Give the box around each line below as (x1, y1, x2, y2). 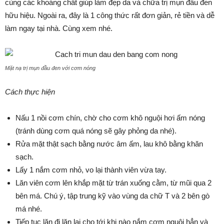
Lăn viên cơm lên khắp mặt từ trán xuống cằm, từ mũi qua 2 (15, 178, 211, 187)
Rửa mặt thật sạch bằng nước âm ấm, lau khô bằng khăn (15, 139, 203, 148)
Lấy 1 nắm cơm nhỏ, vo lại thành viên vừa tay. (15, 165, 166, 174)
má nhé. (15, 204, 42, 213)
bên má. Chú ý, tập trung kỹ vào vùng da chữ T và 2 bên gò (15, 191, 209, 200)
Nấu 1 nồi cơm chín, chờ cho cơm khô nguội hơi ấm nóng (15, 113, 205, 122)
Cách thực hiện (5, 87, 55, 96)
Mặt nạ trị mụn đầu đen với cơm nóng (5, 65, 95, 71)
